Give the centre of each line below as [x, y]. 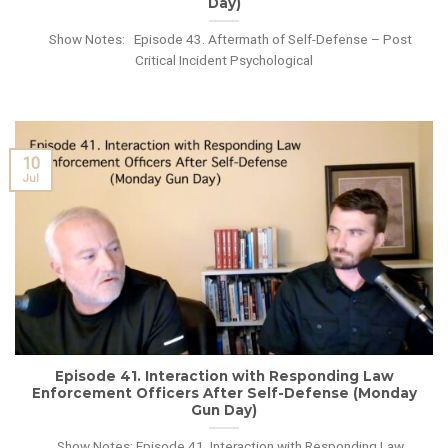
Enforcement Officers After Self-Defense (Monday [224, 392]
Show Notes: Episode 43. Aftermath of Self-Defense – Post [224, 38]
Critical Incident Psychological [224, 59]
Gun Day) [224, 409]
